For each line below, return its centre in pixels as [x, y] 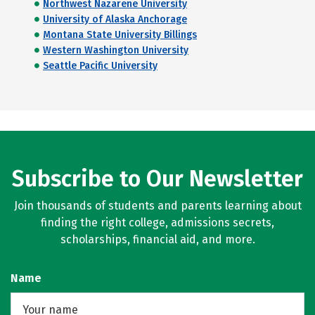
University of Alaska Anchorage [115, 19]
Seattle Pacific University [100, 66]
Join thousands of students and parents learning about [157, 206]
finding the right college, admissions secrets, [157, 223]
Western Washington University [116, 50]
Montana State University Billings [120, 35]
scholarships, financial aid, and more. [157, 239]
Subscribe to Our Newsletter [157, 179]
